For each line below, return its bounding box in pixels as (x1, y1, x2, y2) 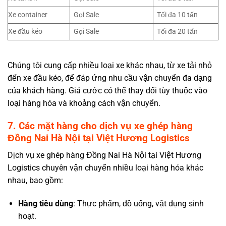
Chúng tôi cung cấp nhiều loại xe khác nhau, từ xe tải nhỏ (8, 61, 212, 71)
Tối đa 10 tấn (157, 11, 198, 20)
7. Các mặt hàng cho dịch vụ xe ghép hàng (8, 120, 193, 132)
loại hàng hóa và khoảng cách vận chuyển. (8, 98, 160, 108)
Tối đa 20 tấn (157, 27, 198, 36)
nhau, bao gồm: (8, 176, 63, 186)
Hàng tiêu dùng (18, 199, 73, 209)
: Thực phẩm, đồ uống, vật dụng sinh (73, 199, 204, 209)
